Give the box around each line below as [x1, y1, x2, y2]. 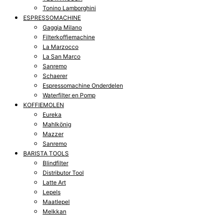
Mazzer [43, 130, 63, 138]
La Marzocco [43, 43, 78, 50]
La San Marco [43, 52, 80, 60]
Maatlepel [43, 198, 70, 205]
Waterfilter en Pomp [43, 91, 95, 99]
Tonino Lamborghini [43, 4, 96, 12]
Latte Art [43, 178, 66, 186]
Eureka [43, 110, 62, 118]
